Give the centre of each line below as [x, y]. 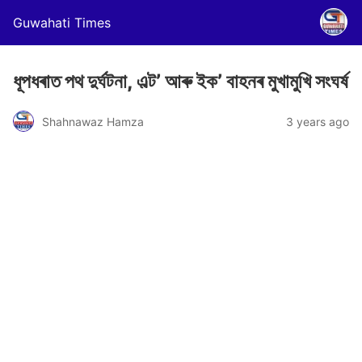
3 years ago [318, 121]
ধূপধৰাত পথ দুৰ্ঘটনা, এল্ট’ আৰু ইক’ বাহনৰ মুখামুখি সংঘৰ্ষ [181, 81]
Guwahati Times [62, 23]
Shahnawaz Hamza [93, 121]
